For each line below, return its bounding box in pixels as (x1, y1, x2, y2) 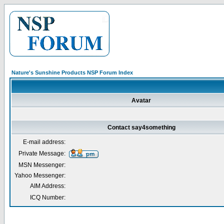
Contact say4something (107, 124, 175, 131)
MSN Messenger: (18, 161, 65, 168)
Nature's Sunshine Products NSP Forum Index (11, 69, 133, 75)
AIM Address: (30, 182, 65, 189)
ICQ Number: (30, 194, 65, 201)
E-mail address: (23, 138, 65, 145)
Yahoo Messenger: (14, 172, 65, 179)
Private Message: (18, 150, 65, 157)
